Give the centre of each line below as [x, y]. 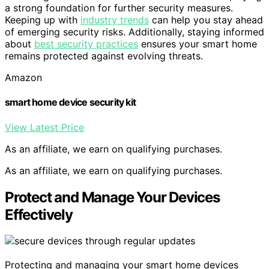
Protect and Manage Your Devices [112, 197]
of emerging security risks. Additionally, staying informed [134, 32]
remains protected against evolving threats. [104, 56]
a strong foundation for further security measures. [119, 8]
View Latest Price [44, 127]
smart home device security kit [70, 102]
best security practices [86, 44]
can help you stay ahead [206, 20]
